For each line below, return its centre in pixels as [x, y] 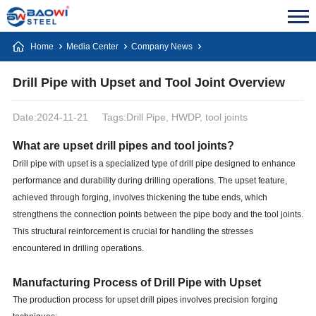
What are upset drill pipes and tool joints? [123, 146]
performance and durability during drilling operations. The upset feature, [150, 181]
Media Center [92, 47]
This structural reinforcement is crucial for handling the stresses [133, 231]
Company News [162, 47]
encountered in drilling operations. [78, 248]
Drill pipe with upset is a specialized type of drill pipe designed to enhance [154, 164]
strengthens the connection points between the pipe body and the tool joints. [158, 214]
